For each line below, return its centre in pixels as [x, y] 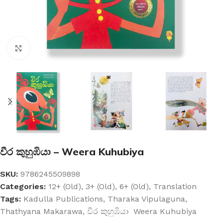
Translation [175, 187]
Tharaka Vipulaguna [146, 199]
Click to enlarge [58, 48]
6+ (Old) [134, 187]
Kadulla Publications [63, 199]
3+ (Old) [100, 187]
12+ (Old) [65, 187]
